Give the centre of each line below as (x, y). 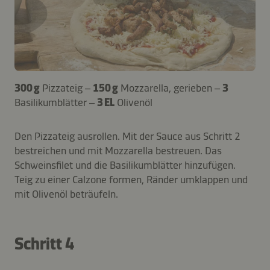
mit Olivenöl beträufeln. (66, 194)
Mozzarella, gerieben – (171, 88)
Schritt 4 (44, 243)
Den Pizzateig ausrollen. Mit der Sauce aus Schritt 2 (127, 136)
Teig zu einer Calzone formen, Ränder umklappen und (131, 179)
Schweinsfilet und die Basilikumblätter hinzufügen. (125, 165)
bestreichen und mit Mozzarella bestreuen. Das (118, 150)
